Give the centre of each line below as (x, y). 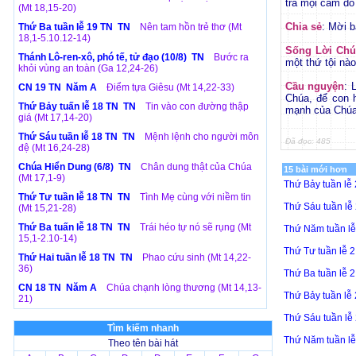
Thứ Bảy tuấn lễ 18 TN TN (78, 106)
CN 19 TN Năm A (58, 87)
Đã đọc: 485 (308, 141)
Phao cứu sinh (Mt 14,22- (196, 257)
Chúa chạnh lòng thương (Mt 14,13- (184, 288)
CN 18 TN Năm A (58, 288)
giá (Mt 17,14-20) (55, 118)
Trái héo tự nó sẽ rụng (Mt (195, 227)
